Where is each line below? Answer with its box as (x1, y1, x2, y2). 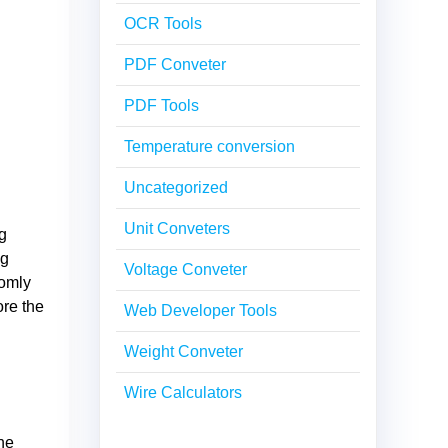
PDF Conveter (124, 55, 226, 73)
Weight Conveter (124, 342, 243, 360)
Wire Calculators (124, 383, 242, 401)
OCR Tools (124, 14, 202, 32)
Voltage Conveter (124, 260, 247, 278)
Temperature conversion (124, 137, 295, 155)
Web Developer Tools (124, 301, 277, 319)
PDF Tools (124, 96, 199, 114)
